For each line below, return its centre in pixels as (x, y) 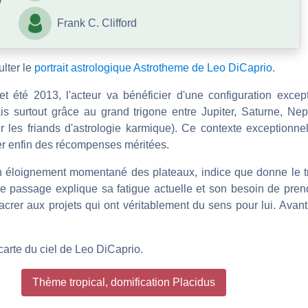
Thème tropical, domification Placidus (123, 282)
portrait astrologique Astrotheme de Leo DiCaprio (153, 67)
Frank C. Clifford (97, 23)
